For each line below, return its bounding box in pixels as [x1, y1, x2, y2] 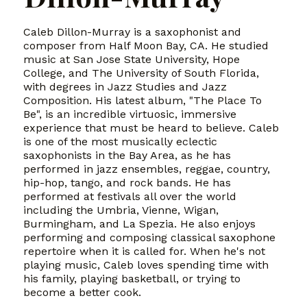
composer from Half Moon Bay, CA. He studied [23, 38, 269, 52]
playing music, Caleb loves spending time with [23, 258, 269, 271]
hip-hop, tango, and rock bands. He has [23, 175, 232, 189]
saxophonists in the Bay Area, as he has [23, 148, 232, 162]
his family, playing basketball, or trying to [23, 271, 241, 285]
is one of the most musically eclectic [23, 134, 218, 148]
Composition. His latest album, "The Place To [23, 93, 262, 107]
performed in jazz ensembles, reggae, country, [23, 162, 271, 175]
